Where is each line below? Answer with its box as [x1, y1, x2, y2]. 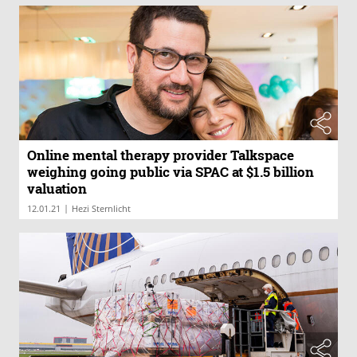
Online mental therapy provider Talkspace [27, 146, 294, 165]
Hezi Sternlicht [72, 202, 131, 215]
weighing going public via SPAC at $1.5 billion [27, 163, 314, 182]
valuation [27, 179, 87, 198]
